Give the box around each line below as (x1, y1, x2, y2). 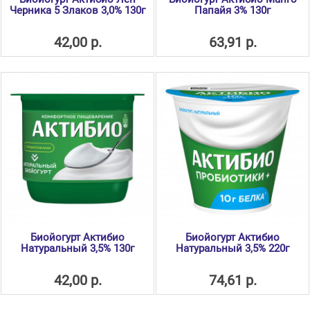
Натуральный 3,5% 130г (21, 242, 134, 255)
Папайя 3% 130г (194, 4, 271, 17)
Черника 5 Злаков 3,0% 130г (10, 4, 145, 17)
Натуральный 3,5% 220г (176, 242, 289, 255)
